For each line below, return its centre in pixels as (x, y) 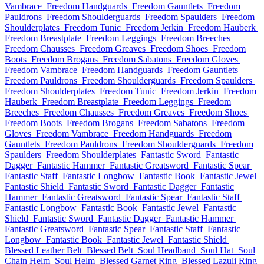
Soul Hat (217, 250)
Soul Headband (167, 250)
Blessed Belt (110, 250)
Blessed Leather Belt (43, 250)
